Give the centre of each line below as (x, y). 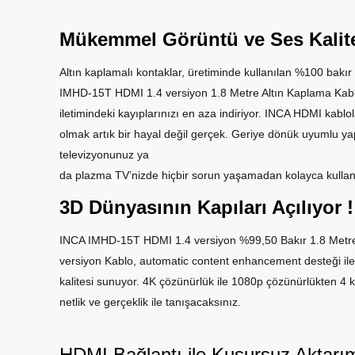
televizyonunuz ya (106, 155)
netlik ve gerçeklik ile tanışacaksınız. (150, 302)
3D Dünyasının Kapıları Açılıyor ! (206, 207)
